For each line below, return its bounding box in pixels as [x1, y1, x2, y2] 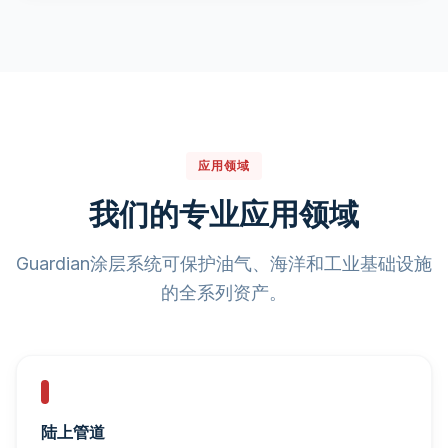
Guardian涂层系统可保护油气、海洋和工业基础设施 [16, 253, 432, 274]
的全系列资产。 [161, 282, 287, 303]
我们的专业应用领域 [89, 196, 359, 232]
